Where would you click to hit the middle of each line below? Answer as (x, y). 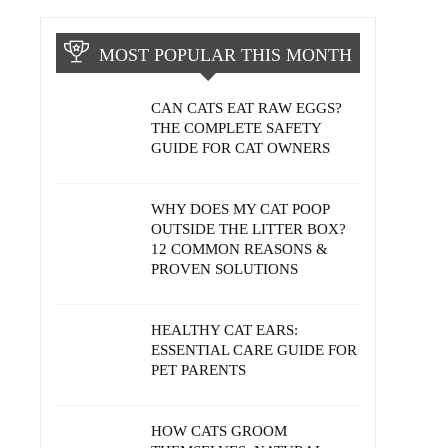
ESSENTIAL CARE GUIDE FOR (254, 350)
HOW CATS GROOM (219, 431)
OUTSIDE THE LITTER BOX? (248, 229)
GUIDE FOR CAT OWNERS (240, 148)
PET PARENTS (198, 370)
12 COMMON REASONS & (239, 249)
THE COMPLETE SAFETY (236, 128)
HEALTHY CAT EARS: (224, 330)
